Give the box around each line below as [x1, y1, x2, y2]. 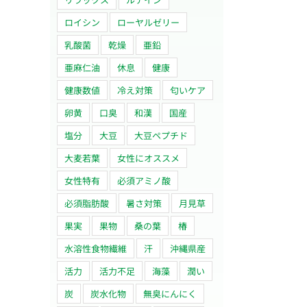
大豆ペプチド [134, 128, 188, 142]
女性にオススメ [117, 151, 180, 164]
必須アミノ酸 [117, 173, 171, 187]
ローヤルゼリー [117, 15, 180, 29]
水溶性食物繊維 [64, 241, 127, 255]
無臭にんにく [143, 286, 197, 300]
